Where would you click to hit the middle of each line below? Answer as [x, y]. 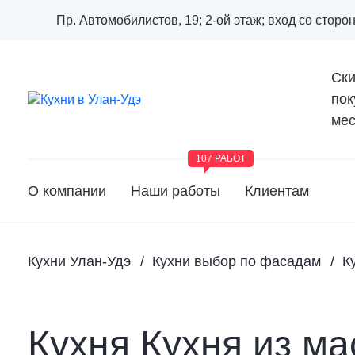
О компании [67, 191]
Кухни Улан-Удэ [79, 261]
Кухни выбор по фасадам [237, 261]
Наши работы [176, 191]
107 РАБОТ [221, 158]
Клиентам [277, 191]
